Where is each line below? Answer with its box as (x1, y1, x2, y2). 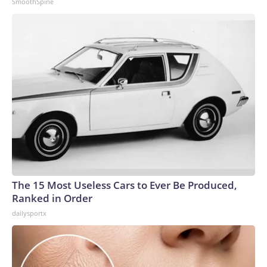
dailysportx (12, 208, 46, 218)
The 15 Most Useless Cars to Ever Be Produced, (12, 178, 237, 192)
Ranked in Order (12, 191, 92, 205)
